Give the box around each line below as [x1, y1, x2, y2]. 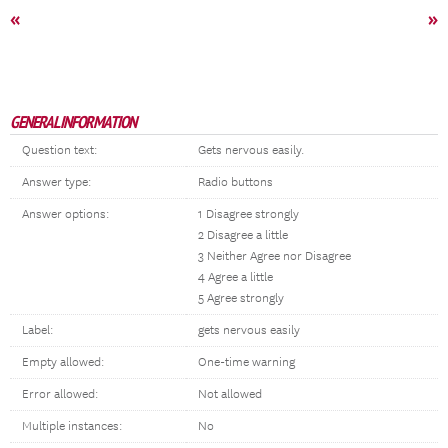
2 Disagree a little [198, 228, 288, 243]
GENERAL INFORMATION [10, 111, 136, 133]
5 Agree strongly [198, 291, 284, 306]
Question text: [22, 143, 97, 158]
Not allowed [198, 387, 262, 402]
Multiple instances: [22, 419, 122, 434]
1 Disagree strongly [198, 207, 299, 222]
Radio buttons [198, 175, 273, 190]
